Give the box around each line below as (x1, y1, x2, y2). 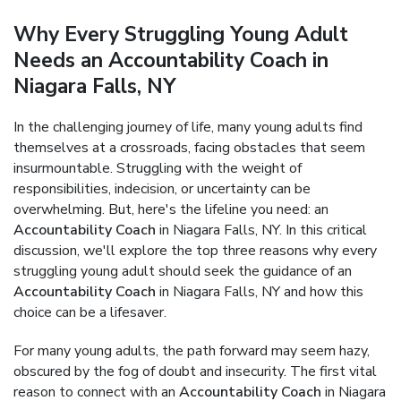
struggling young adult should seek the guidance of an (13, 261, 352, 281)
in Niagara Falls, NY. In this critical (156, 220, 367, 240)
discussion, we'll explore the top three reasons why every (13, 241, 377, 260)
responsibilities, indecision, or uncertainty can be (13, 179, 311, 199)
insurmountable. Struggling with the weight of (13, 158, 302, 178)
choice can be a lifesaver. (13, 303, 166, 322)
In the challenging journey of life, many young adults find (13, 117, 363, 137)
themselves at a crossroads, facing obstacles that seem (13, 138, 365, 158)
